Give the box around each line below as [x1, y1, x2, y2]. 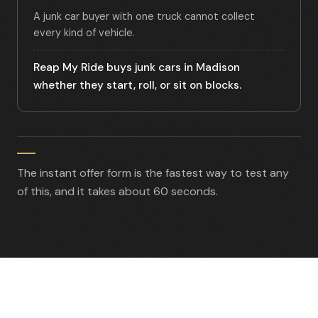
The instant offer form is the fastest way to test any [17, 165, 289, 180]
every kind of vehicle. [33, 26, 135, 39]
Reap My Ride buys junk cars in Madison [33, 60, 240, 75]
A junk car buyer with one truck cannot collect [33, 10, 255, 23]
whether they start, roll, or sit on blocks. [33, 78, 241, 92]
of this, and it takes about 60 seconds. [17, 184, 218, 199]
